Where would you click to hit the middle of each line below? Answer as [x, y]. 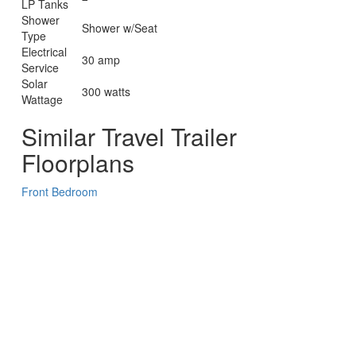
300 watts [106, 91]
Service [41, 67]
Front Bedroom [60, 191]
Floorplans [78, 162]
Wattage [43, 99]
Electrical [44, 51]
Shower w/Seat [120, 27]
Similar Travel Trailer [130, 136]
